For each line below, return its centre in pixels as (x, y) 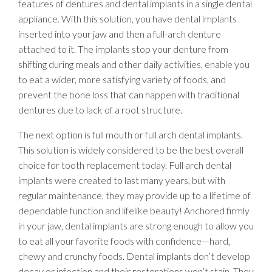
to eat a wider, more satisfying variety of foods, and (122, 79)
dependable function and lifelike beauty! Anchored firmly (134, 210)
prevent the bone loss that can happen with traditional (129, 94)
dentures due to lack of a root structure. (100, 109)
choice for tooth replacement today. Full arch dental (125, 165)
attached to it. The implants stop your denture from (123, 49)
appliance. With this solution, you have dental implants (127, 18)
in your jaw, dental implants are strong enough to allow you (136, 225)
